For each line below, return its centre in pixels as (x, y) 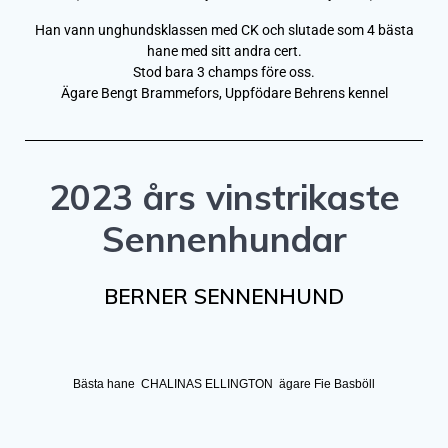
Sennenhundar (224, 238)
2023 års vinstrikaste (224, 196)
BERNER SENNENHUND (224, 295)
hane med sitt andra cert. (224, 50)
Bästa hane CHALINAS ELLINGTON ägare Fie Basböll (224, 383)
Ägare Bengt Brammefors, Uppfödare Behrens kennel (224, 92)
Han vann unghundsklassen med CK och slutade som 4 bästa (224, 29)
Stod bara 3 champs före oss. (224, 71)
